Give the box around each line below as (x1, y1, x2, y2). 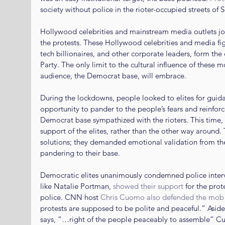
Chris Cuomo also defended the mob (100, 192, 224, 202)
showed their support (113, 181, 183, 191)
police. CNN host (40, 192, 100, 202)
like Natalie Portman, (40, 181, 113, 191)
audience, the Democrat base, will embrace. (40, 70, 186, 80)
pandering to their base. (40, 148, 120, 158)
